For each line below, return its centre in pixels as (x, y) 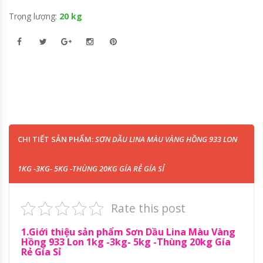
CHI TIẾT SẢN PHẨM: (56, 139)
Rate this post (148, 208)
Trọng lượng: (34, 16)
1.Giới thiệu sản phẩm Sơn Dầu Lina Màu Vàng (128, 232)
